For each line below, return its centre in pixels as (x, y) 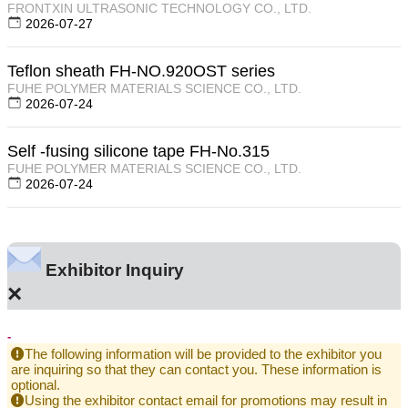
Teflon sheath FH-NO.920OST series (141, 71)
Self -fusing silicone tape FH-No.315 (138, 151)
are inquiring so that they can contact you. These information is (196, 369)
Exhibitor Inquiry (112, 270)
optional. (36, 384)
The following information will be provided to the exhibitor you (203, 353)
